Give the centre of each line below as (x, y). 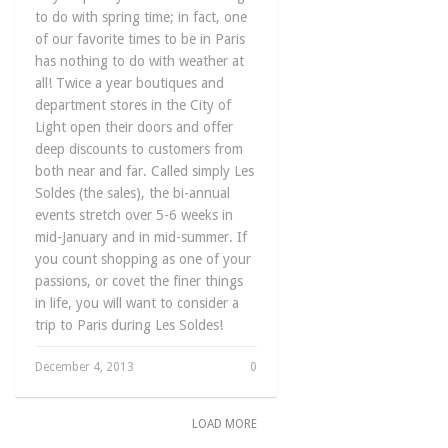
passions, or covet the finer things (139, 281)
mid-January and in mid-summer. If (141, 237)
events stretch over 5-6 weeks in (134, 215)
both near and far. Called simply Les (144, 171)
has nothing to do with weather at (139, 61)
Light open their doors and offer (134, 127)
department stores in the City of (133, 105)
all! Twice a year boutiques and (129, 83)
